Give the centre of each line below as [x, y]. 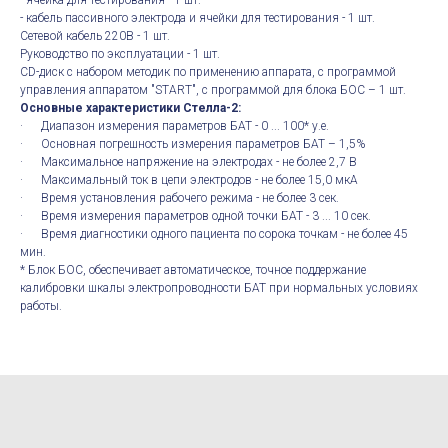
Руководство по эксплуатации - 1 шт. [120, 54]
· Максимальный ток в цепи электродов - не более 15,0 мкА [189, 180]
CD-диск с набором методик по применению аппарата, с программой [208, 72]
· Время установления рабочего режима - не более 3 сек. [179, 198]
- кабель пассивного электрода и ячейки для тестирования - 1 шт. [197, 18]
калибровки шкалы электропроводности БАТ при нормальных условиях [219, 288]
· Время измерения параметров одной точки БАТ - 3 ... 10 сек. [213, 216]
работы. [41, 306]
